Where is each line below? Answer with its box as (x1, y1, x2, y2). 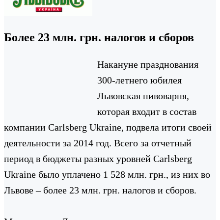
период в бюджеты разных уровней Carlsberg (4, 153, 192, 164)
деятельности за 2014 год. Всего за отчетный (4, 137, 192, 148)
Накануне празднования (97, 58, 198, 70)
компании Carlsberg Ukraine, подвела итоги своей (4, 121, 212, 133)
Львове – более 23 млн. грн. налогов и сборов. (4, 184, 196, 195)
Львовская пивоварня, (97, 90, 189, 101)
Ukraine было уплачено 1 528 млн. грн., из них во (4, 168, 210, 180)
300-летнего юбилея (97, 74, 182, 85)
